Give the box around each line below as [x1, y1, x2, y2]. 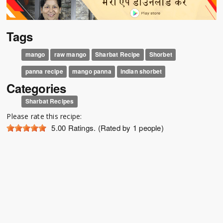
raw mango [54, 49, 87, 59]
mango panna [72, 66, 111, 76]
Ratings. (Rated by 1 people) [66, 122, 164, 133]
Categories [6, 79, 66, 97]
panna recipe [25, 66, 63, 76]
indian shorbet [120, 66, 162, 76]
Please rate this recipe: [6, 111, 82, 121]
